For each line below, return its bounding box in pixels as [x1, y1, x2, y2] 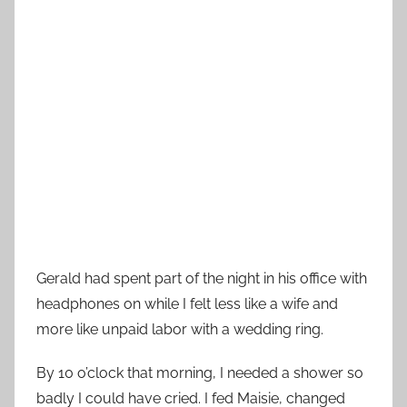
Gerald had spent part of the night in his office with [36, 270, 367, 288]
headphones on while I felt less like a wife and [36, 295, 338, 313]
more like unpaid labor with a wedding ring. [36, 321, 323, 339]
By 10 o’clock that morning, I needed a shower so [36, 364, 363, 382]
